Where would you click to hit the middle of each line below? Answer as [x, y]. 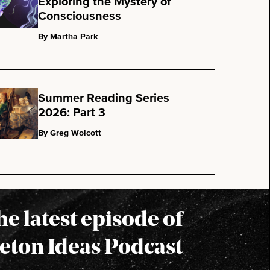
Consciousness [80, 16]
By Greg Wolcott [70, 133]
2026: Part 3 [72, 113]
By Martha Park [68, 36]
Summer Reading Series [104, 99]
